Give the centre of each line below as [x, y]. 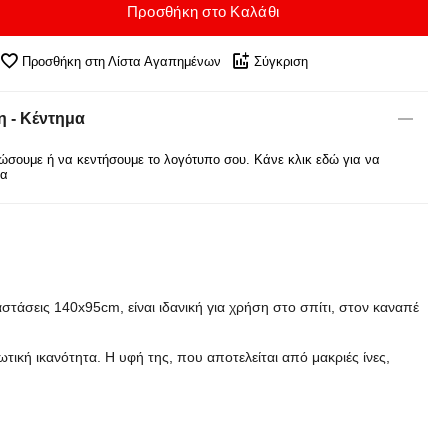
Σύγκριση [280, 61]
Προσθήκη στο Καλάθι [203, 11]
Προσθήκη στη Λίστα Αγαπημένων [121, 61]
